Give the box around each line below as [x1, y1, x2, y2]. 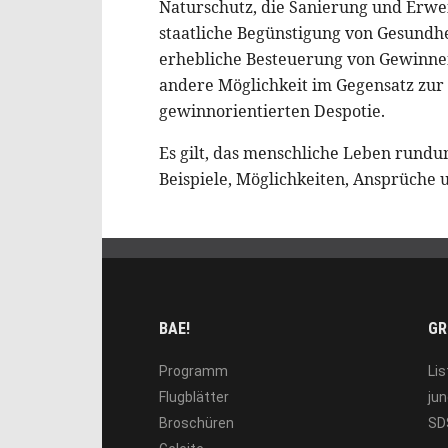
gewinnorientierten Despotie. [159, 99, 385, 122]
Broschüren [159, 415, 234, 432]
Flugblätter [159, 389, 229, 406]
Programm [159, 363, 228, 380]
